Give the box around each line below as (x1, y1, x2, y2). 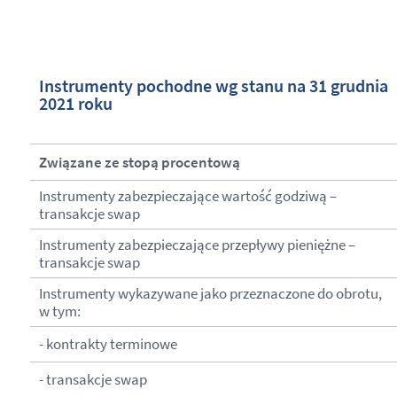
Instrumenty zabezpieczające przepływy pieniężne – (38, 234, 355, 254)
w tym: (38, 300, 81, 321)
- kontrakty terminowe (38, 333, 177, 354)
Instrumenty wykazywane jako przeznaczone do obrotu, (38, 283, 382, 303)
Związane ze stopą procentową (38, 152, 240, 172)
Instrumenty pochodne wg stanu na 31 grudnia (38, 74, 388, 97)
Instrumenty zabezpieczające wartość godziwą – (38, 185, 337, 206)
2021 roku (38, 91, 113, 115)
